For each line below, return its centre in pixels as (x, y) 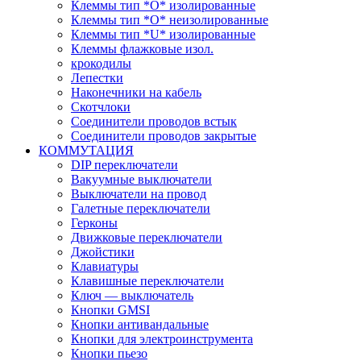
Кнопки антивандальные (140, 324)
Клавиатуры (105, 266)
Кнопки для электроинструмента (162, 338)
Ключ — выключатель (132, 295)
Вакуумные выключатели (141, 179)
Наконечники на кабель (136, 92)
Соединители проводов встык (154, 121)
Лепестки (97, 77)
